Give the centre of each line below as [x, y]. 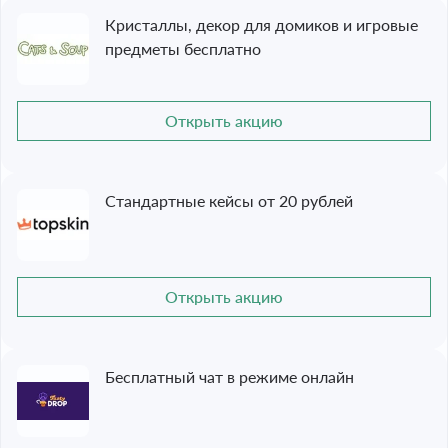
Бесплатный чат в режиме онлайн [229, 376]
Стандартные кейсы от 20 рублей [229, 200]
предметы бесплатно [183, 48]
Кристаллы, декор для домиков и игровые [261, 24]
